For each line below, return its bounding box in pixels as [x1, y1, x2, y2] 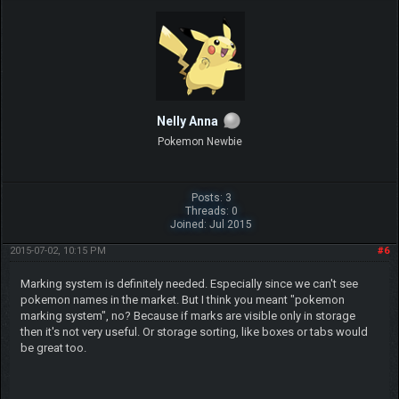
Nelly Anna [156, 113, 218, 128]
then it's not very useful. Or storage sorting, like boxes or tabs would [20, 324, 368, 338]
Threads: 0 [184, 204, 238, 217]
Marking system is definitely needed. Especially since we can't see [20, 276, 358, 290]
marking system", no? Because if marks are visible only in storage [20, 308, 355, 322]
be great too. [20, 340, 86, 354]
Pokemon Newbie [157, 134, 242, 148]
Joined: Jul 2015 [170, 217, 253, 231]
